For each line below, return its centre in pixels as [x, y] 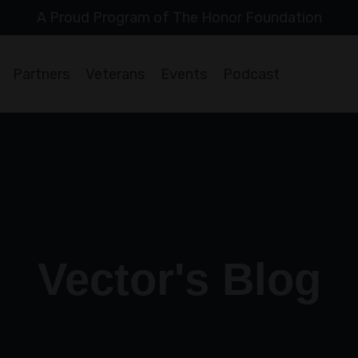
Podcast [252, 74]
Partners [42, 74]
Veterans [115, 74]
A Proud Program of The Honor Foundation [179, 18]
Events [184, 74]
